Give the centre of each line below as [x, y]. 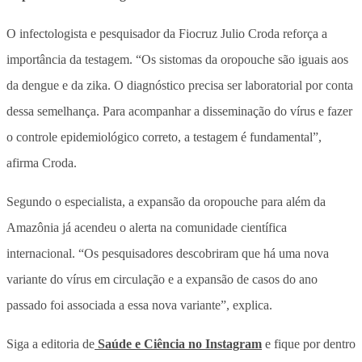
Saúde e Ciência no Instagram [178, 343]
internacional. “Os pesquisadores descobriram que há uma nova [168, 253]
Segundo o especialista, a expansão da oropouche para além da [166, 201]
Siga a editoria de [51, 343]
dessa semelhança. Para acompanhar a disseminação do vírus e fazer [179, 111]
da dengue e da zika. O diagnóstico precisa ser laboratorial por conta [180, 85]
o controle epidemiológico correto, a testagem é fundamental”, [164, 137]
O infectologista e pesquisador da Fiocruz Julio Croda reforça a [167, 33]
